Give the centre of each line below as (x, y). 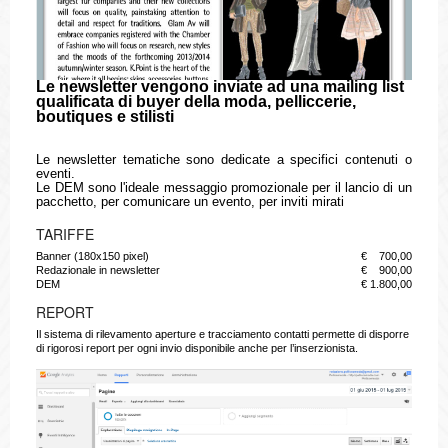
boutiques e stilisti (105, 117)
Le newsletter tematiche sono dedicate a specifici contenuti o (224, 160)
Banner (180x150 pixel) (93, 255)
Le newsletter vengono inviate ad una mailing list (220, 87)
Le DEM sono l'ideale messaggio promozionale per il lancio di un (224, 188)
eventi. (56, 174)
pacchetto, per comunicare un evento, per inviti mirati (190, 202)
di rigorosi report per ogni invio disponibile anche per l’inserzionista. (197, 348)
